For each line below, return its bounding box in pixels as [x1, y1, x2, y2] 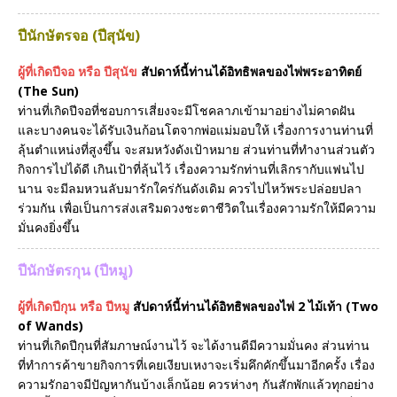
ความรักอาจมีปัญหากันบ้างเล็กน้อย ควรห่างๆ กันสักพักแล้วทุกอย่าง [18, 376, 374, 393]
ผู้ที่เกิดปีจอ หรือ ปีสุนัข [18, 62, 137, 80]
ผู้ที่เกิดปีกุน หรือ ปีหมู [18, 298, 129, 315]
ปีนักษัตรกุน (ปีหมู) [18, 261, 133, 281]
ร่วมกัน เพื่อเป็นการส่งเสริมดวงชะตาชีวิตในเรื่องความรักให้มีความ [18, 198, 376, 216]
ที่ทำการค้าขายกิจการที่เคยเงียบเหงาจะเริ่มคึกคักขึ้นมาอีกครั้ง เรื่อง [18, 356, 375, 374]
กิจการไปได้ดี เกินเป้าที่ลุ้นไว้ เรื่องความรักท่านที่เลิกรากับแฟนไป [18, 160, 364, 177]
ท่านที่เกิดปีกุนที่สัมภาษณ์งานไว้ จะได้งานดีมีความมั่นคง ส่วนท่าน [18, 337, 370, 354]
